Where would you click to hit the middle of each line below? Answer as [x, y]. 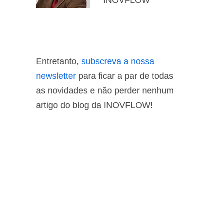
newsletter [56, 76]
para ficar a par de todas [125, 76]
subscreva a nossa [118, 61]
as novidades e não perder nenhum [105, 91]
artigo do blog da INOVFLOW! [94, 105]
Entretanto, [59, 61]
